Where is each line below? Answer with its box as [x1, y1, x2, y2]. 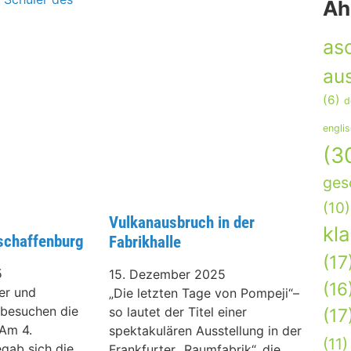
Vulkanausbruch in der [108, 213, 255, 233]
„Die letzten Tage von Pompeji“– [108, 285, 299, 302]
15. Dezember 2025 [108, 266, 226, 283]
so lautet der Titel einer [108, 304, 247, 320]
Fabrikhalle [108, 233, 181, 252]
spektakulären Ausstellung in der [108, 323, 302, 339]
